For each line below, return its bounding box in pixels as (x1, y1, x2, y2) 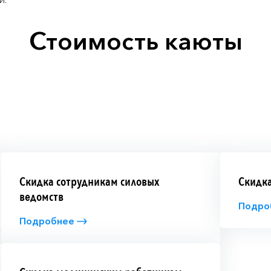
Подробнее (19, 215, 74, 227)
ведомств (19, 188, 64, 205)
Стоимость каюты (28, 25, 243, 56)
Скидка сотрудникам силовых (19, 173, 159, 190)
